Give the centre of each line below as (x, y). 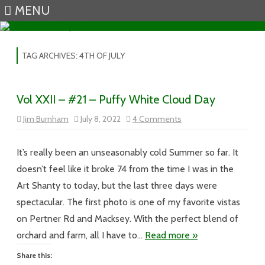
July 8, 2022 (102, 119)
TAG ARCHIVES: (51, 56)
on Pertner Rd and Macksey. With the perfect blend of (127, 219)
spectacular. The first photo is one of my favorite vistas (128, 202)
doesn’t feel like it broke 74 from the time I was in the (125, 169)
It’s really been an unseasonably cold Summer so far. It (127, 152)
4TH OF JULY (102, 56)
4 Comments (157, 119)
